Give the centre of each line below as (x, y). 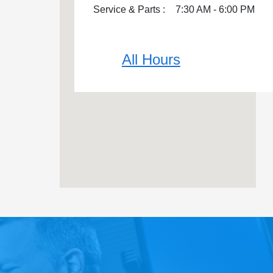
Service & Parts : (129, 9)
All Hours (151, 59)
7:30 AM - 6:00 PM (215, 9)
